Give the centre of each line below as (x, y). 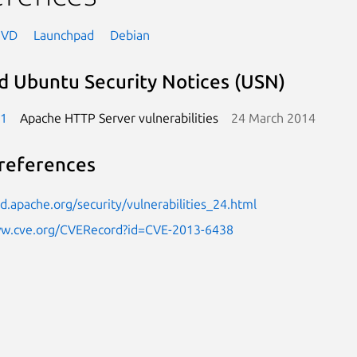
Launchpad (63, 35)
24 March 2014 (273, 118)
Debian (129, 35)
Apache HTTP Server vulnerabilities (119, 118)
